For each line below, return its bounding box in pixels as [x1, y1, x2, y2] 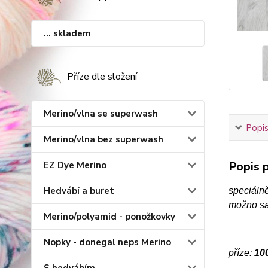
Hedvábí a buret [44, 185, 114, 197]
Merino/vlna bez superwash [44, 133, 163, 145]
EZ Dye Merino [44, 159, 106, 171]
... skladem [44, 28, 91, 39]
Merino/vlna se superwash [44, 108, 158, 120]
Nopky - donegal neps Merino [44, 236, 171, 248]
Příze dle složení [67, 70, 137, 83]
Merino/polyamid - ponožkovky [44, 211, 175, 223]
